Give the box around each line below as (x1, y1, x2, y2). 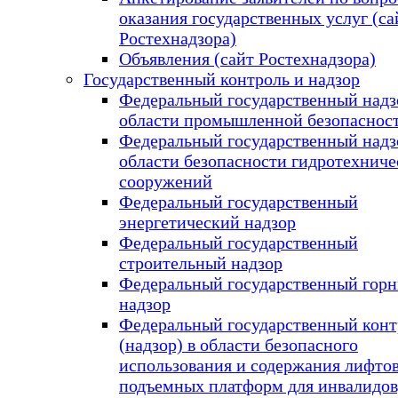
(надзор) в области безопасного (119, 334, 358, 354)
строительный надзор (119, 252, 283, 273)
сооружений (119, 171, 212, 191)
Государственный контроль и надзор (84, 68, 360, 89)
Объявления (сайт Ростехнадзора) (119, 48, 376, 68)
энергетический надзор (119, 211, 296, 232)
